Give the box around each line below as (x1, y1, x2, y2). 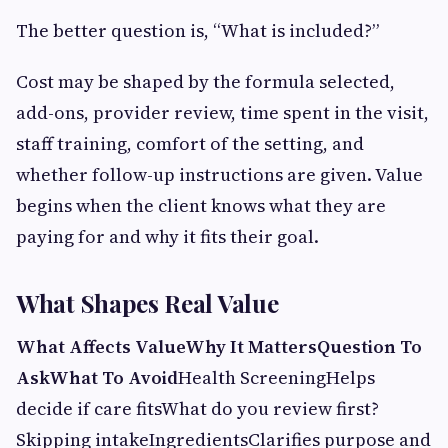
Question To (317, 333, 422, 359)
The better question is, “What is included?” (16, 17, 379, 43)
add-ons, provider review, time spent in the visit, (16, 99, 429, 125)
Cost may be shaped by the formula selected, (16, 68, 395, 94)
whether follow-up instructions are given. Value (16, 161, 423, 187)
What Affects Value (16, 333, 185, 359)
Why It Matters (185, 333, 317, 359)
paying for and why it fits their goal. (16, 223, 319, 249)
